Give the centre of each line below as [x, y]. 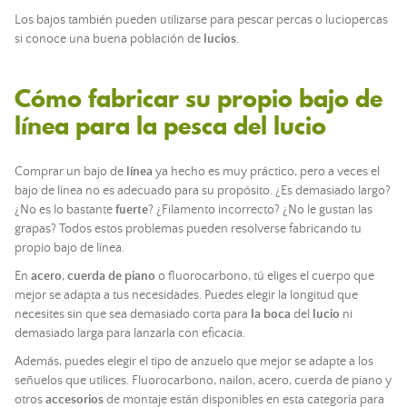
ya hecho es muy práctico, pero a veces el [266, 172]
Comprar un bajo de [70, 172]
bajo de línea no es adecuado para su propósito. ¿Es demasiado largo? [203, 191]
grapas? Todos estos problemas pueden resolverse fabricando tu [188, 229]
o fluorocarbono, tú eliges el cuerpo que [265, 276]
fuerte [132, 210]
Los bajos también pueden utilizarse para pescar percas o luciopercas [201, 20]
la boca [271, 314]
